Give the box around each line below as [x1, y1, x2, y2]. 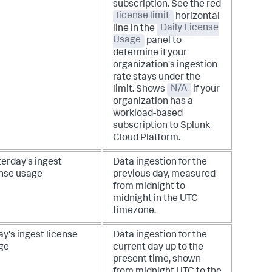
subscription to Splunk [113, 121, 210, 131]
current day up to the [113, 242, 203, 253]
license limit [117, 12, 170, 22]
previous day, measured [113, 169, 216, 180]
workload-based [113, 109, 183, 119]
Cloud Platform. [113, 133, 180, 143]
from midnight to [113, 182, 185, 192]
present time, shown [113, 254, 201, 265]
